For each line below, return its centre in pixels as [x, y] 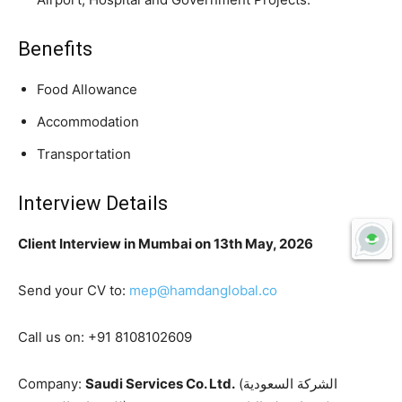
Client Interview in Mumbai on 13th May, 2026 [166, 244]
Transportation [84, 154]
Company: [52, 384]
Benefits [55, 49]
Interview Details [93, 204]
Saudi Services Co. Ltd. [160, 384]
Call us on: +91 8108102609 [105, 337]
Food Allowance [87, 90]
